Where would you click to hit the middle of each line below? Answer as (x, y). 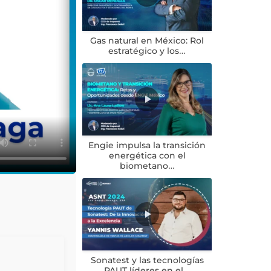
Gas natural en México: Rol (147, 41)
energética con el (147, 156)
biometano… (147, 166)
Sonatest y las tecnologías (147, 260)
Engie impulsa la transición (147, 145)
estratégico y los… (147, 51)
